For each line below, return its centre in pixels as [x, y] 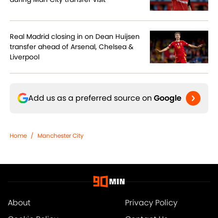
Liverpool [25, 57]
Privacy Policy [151, 203]
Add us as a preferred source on [91, 98]
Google [168, 98]
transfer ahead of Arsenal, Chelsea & [72, 47]
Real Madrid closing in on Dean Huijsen [75, 37]
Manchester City [61, 136]
